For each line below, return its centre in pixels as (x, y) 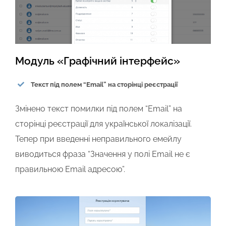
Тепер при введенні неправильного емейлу (98, 139)
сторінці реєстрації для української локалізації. (103, 124)
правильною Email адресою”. (70, 169)
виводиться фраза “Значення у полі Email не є (103, 154)
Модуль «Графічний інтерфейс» (98, 61)
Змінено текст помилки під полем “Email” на (99, 109)
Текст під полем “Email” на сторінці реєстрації (104, 84)
